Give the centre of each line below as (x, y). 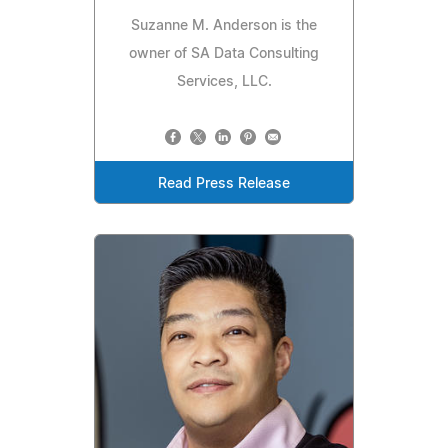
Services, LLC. (224, 81)
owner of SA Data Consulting (224, 53)
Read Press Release (224, 183)
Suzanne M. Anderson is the (224, 25)
